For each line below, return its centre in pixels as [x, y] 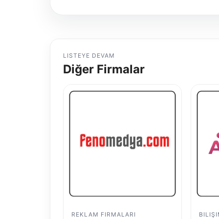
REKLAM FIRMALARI [104, 214]
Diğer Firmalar [104, 69]
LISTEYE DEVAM [89, 56]
